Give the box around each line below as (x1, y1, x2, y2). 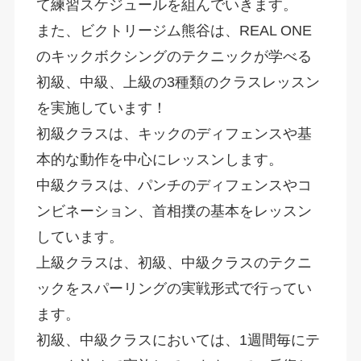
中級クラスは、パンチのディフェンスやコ (35, 176, 312, 193)
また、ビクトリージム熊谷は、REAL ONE (35, 22, 312, 39)
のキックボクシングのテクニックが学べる (35, 48, 312, 64)
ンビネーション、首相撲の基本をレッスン (35, 202, 312, 219)
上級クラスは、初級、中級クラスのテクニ (35, 254, 312, 271)
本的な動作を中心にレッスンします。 (35, 151, 283, 168)
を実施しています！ (35, 99, 167, 116)
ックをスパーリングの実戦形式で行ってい (35, 280, 312, 297)
